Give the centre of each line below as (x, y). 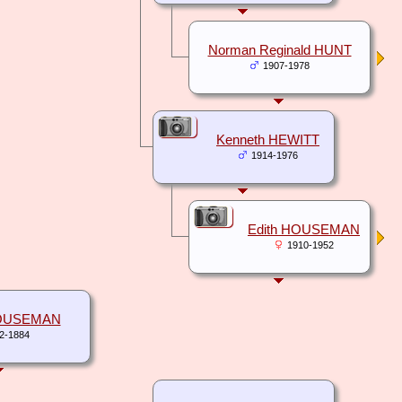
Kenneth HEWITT (268, 140)
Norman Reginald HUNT (280, 51)
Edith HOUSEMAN (304, 230)
